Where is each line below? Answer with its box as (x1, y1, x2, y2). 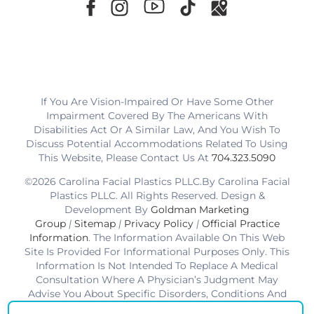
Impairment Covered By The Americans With (46, 109, 268, 122)
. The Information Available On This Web (88, 231, 285, 244)
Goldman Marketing (151, 203, 250, 216)
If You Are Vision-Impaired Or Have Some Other (40, 95, 274, 108)
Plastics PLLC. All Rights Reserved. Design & (49, 189, 265, 202)
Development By (64, 203, 151, 216)
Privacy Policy (123, 217, 193, 230)
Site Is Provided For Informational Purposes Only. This (25, 245, 289, 258)
